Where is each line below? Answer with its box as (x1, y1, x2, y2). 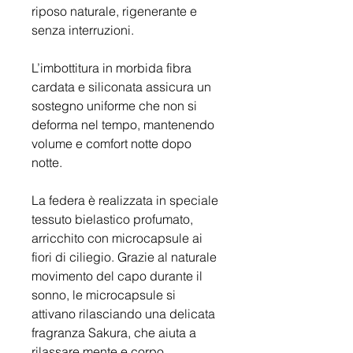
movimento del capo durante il (32, 268, 203, 284)
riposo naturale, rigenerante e (32, 3, 197, 19)
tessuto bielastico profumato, (32, 211, 193, 227)
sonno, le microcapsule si (32, 287, 176, 303)
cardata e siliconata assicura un (32, 79, 211, 95)
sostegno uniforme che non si (32, 98, 197, 113)
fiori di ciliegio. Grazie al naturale (32, 249, 217, 265)
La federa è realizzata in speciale (32, 192, 218, 208)
